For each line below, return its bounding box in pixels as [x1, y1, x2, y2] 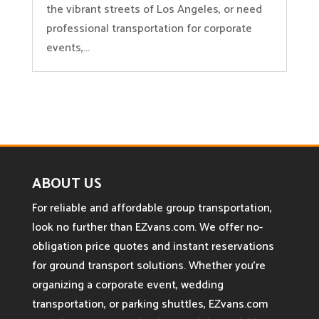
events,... [46, 38, 90, 58]
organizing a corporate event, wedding [31, 275, 224, 295]
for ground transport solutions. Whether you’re [31, 256, 266, 276]
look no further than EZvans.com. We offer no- [31, 217, 263, 237]
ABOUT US [31, 172, 102, 196]
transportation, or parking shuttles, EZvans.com [31, 294, 268, 314]
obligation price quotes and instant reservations [31, 236, 274, 256]
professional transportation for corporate [46, 19, 252, 38]
